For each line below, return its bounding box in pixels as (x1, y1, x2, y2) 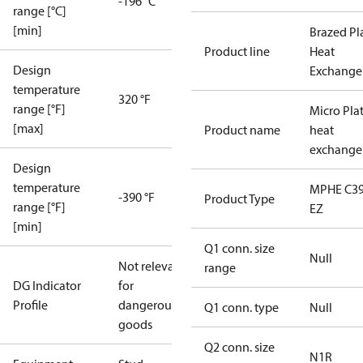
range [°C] (13, 2, 66, 19)
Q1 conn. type (204, 299, 279, 315)
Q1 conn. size (204, 240, 275, 256)
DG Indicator (13, 277, 81, 293)
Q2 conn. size (204, 339, 275, 355)
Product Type (204, 190, 275, 207)
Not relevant (118, 258, 186, 274)
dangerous (118, 297, 177, 313)
